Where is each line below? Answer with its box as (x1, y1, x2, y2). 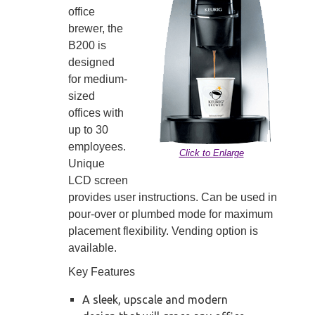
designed (68, 56, 115, 69)
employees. (68, 141, 126, 153)
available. (68, 242, 117, 255)
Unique (68, 157, 105, 170)
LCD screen (68, 174, 128, 187)
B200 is (68, 39, 106, 52)
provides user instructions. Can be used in (68, 191, 277, 204)
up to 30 (68, 124, 108, 136)
